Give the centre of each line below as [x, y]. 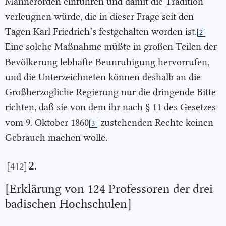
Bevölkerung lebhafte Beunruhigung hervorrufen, [107, 62]
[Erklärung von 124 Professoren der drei [109, 188]
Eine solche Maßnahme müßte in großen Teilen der [111, 47]
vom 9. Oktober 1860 [47, 123]
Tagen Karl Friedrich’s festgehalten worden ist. [101, 32]
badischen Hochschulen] [68, 204]
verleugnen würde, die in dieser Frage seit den [99, 17]
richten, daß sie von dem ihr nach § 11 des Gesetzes [110, 107]
